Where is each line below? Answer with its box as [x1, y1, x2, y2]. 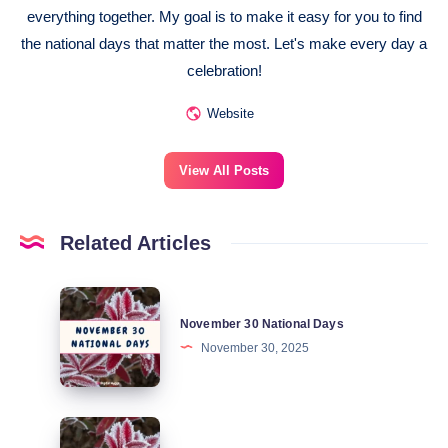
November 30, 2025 [201, 340, 309, 355]
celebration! [186, 62, 262, 80]
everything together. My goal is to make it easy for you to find [26, 8, 422, 26]
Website [206, 106, 254, 122]
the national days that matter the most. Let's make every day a [21, 35, 427, 53]
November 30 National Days [180, 316, 344, 331]
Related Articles [60, 232, 211, 255]
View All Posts [179, 163, 269, 179]
